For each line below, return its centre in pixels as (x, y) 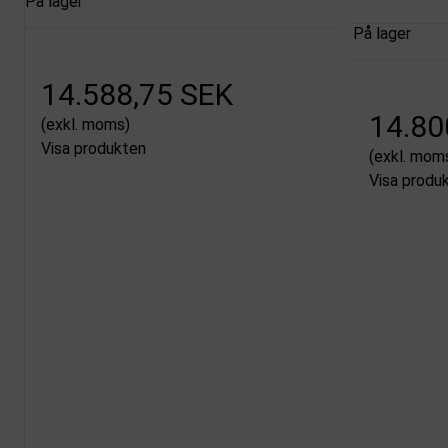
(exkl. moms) (85, 124)
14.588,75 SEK (137, 94)
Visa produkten (93, 148)
